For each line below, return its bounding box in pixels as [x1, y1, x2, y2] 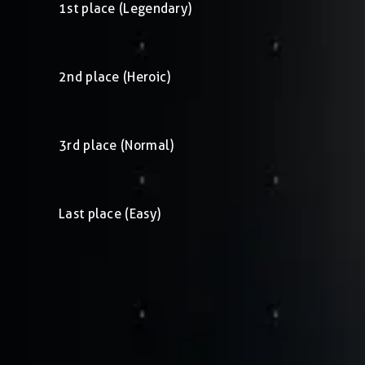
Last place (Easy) [59, 205, 161, 222]
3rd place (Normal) [59, 137, 174, 153]
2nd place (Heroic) [59, 68, 171, 85]
